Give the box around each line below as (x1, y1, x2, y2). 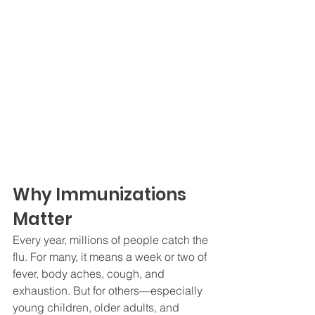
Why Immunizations (13, 182, 190, 206)
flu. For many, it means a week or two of (13, 249, 210, 264)
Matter (13, 207, 72, 231)
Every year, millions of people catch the (13, 232, 211, 247)
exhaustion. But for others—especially (13, 283, 205, 297)
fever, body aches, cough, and (13, 266, 167, 281)
